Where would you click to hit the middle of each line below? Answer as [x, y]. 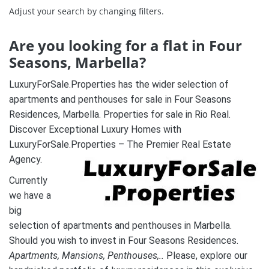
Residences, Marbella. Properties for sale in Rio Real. [120, 115]
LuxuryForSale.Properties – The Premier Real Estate [120, 145]
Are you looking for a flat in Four [125, 46]
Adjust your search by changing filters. [86, 11]
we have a [30, 196]
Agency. [26, 160]
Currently [28, 181]
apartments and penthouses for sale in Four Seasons [120, 100]
